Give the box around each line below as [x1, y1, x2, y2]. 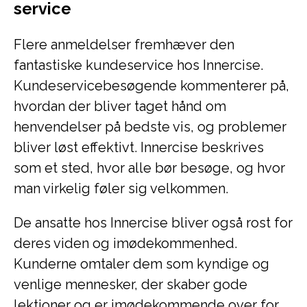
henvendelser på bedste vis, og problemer [14, 119, 286, 135]
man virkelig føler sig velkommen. [14, 180, 228, 197]
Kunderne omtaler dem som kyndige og [14, 256, 269, 272]
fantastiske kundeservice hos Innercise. [14, 57, 263, 73]
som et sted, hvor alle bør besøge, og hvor [14, 160, 285, 176]
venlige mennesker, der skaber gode [14, 276, 247, 293]
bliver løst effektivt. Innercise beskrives [14, 139, 264, 156]
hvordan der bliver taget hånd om [14, 98, 226, 114]
